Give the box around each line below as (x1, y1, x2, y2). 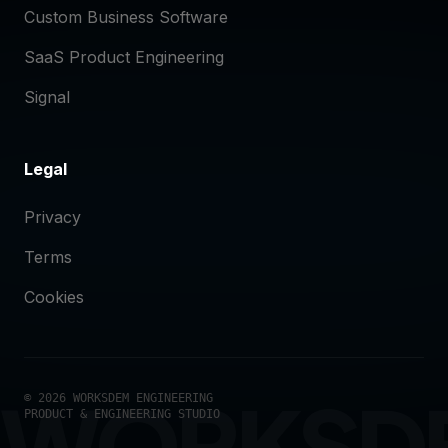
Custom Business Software (24, 7, 228, 28)
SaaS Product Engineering (24, 47, 224, 68)
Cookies (24, 287, 84, 308)
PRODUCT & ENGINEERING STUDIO (24, 407, 220, 422)
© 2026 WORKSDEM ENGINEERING (24, 391, 213, 406)
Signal (24, 87, 70, 108)
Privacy (24, 207, 81, 228)
